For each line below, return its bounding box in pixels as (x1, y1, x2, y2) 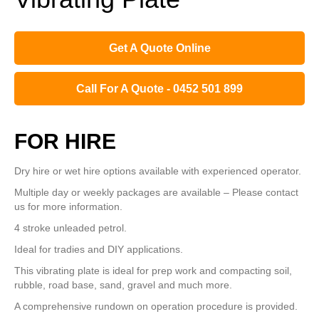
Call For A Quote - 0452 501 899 (76, 82, 243, 95)
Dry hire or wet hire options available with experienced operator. (14, 164, 301, 177)
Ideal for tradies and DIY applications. (14, 243, 183, 255)
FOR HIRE (14, 129, 116, 153)
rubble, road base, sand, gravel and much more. (14, 278, 232, 291)
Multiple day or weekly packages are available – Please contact (14, 186, 298, 198)
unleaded (53, 221, 95, 234)
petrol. (95, 221, 127, 234)
